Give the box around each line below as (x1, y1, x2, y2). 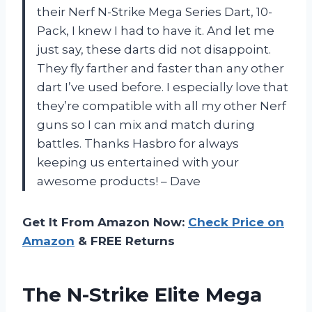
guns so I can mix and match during (37, 117, 255, 132)
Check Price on (188, 214, 284, 229)
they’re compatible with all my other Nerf (37, 98, 286, 113)
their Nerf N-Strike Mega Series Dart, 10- (37, 4, 272, 19)
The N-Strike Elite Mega (22, 282, 262, 306)
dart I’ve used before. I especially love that (37, 79, 288, 94)
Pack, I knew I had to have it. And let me (37, 23, 274, 38)
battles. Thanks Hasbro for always (37, 136, 239, 150)
